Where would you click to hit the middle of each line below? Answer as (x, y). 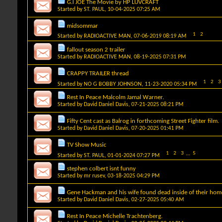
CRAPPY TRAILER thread (98, 73)
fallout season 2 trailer (96, 50)
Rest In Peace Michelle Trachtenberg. (115, 216)
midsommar (83, 26)
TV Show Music (87, 145)
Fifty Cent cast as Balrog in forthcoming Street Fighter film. (143, 121)
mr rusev (94, 176)
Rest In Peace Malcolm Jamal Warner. (115, 97)
